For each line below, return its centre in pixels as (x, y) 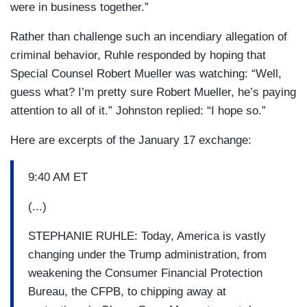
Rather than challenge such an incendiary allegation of (149, 37)
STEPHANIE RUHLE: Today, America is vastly (147, 236)
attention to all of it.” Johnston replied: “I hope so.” (138, 111)
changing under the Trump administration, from (147, 254)
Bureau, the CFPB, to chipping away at (127, 291)
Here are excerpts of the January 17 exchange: (131, 140)
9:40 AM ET (58, 177)
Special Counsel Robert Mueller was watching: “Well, (146, 74)
